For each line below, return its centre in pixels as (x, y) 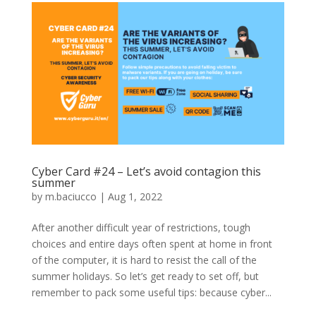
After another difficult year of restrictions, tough (141, 227)
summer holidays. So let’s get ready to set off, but (145, 276)
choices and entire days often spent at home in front (152, 243)
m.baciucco (71, 196)
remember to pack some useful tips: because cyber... (151, 292)
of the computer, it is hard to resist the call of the (144, 260)
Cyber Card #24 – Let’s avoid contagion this (146, 171)
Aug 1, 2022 (135, 196)
